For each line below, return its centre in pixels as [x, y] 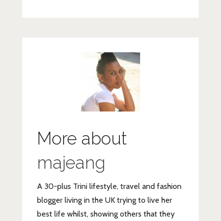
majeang [71, 162]
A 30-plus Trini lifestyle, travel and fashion [109, 186]
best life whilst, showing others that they [106, 214]
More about [82, 138]
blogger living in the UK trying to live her [104, 200]
